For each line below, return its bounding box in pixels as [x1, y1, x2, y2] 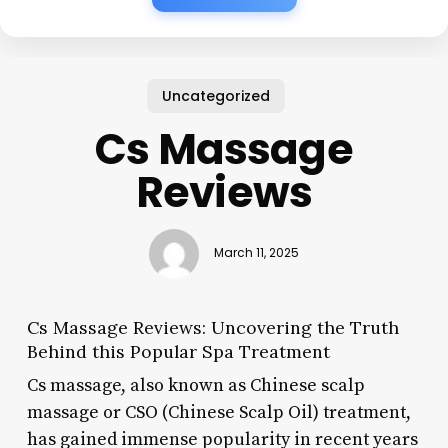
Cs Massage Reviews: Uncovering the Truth [26, 315, 399, 339]
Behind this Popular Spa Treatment [26, 339, 330, 363]
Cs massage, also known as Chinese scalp [26, 373, 365, 397]
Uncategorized [162, 85, 271, 106]
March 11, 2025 [213, 245, 299, 262]
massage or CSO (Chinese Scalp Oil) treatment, [26, 400, 411, 424]
